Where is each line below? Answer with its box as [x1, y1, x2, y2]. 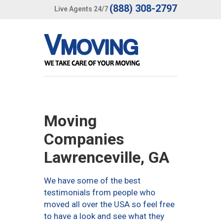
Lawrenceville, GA [44, 148, 169, 167]
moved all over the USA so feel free [44, 199, 175, 209]
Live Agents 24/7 [54, 4, 108, 13]
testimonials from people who [44, 187, 155, 197]
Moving [44, 111, 97, 130]
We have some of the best [44, 176, 141, 185]
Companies [44, 130, 124, 148]
